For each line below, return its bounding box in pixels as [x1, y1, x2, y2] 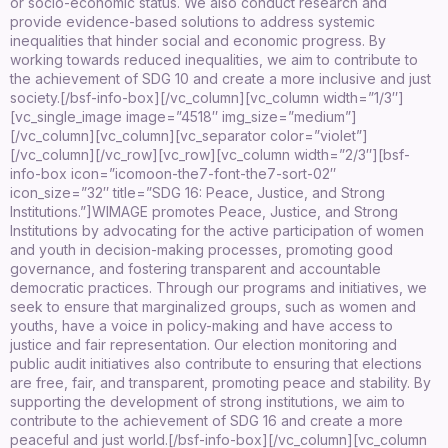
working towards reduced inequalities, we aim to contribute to [10, 50, 418, 68]
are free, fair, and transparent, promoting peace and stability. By [10, 373, 431, 391]
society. [10, 88, 60, 106]
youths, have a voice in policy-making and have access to [10, 316, 393, 334]
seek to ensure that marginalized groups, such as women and [10, 297, 416, 315]
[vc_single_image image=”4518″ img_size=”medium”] [10, 107, 357, 125]
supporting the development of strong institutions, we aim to [10, 392, 405, 410]
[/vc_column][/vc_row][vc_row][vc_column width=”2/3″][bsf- [10, 145, 410, 163]
